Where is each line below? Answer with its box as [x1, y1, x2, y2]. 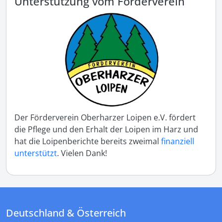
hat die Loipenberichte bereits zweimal [14, 136, 161, 147]
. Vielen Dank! [57, 148, 107, 159]
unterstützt [14, 148, 57, 159]
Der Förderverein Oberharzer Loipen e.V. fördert [14, 112, 196, 123]
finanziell [161, 136, 194, 147]
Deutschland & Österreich [6, 206, 126, 220]
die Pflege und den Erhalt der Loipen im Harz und [14, 124, 198, 135]
